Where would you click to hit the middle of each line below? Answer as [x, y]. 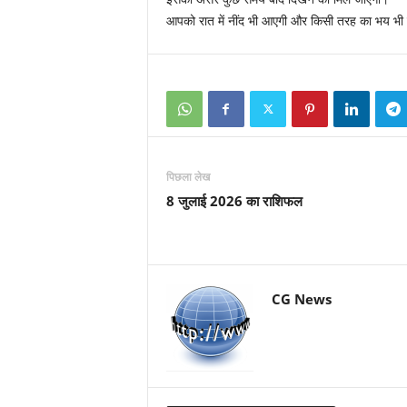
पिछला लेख [188, 177]
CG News [301, 299]
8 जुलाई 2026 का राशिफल [234, 201]
